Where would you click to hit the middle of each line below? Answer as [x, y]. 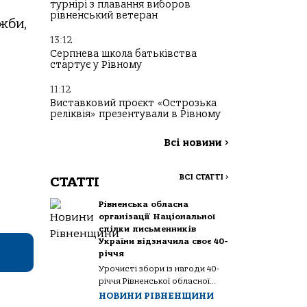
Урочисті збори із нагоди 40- [159, 269]
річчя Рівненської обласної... [158, 281]
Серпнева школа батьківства [123, 54]
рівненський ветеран [104, 15]
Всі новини [194, 143]
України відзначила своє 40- [164, 241]
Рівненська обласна [144, 204]
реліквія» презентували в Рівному [135, 114]
